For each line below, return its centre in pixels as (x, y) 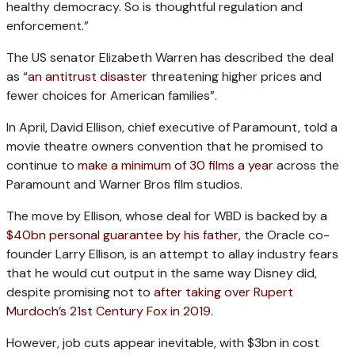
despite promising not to (80, 292)
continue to (42, 166)
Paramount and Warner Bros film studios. (124, 185)
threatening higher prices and (235, 77)
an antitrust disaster (88, 77)
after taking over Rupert (223, 292)
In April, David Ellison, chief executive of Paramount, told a (172, 128)
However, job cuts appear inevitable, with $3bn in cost (163, 343)
